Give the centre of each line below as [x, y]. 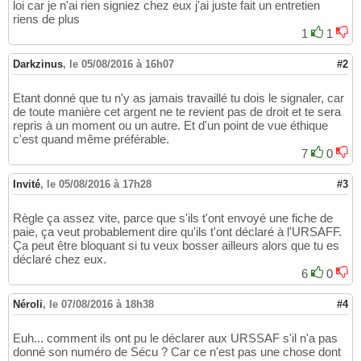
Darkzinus [38, 64]
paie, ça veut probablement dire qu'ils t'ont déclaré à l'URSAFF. [177, 232]
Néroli [28, 305]
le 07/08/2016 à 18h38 [102, 305]
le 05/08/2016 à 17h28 [99, 185]
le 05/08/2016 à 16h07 [122, 64]
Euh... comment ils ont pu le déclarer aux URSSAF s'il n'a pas [175, 338]
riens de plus [46, 19]
